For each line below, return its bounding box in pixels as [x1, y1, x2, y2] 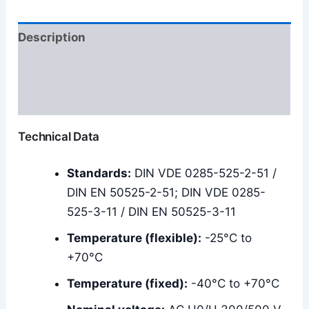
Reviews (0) [18, 92, 88, 107]
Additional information [18, 61, 150, 76]
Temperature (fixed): [67, 277, 188, 291]
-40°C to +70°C [188, 277, 280, 291]
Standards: [67, 166, 132, 181]
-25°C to [201, 231, 252, 246]
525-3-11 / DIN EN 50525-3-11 [67, 205, 237, 219]
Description [18, 30, 86, 45]
